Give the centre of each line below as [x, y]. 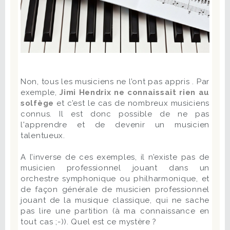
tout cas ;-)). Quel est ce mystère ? [89, 222]
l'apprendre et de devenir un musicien [115, 124]
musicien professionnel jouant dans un [115, 168]
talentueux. [43, 135]
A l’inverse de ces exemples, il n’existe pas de [115, 157]
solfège [37, 103]
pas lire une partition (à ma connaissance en [115, 211]
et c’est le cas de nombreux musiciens [131, 103]
